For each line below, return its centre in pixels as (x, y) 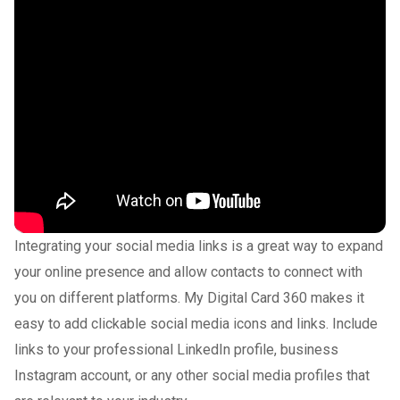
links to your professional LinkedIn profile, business (176, 349)
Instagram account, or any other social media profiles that (192, 375)
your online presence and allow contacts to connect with (188, 271)
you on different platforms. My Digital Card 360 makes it (189, 297)
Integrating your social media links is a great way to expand (199, 246)
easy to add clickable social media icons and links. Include (196, 323)
